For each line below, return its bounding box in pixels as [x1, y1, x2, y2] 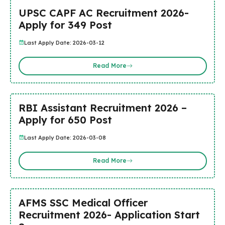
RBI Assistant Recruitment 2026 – [18, 101, 187, 114]
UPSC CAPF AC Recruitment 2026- [18, 6, 189, 19]
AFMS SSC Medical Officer [18, 196, 148, 209]
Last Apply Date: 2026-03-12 [24, 39, 104, 46]
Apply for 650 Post [18, 113, 112, 126]
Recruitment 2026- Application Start [18, 208, 200, 221]
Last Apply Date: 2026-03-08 [24, 134, 106, 141]
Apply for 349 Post [18, 18, 112, 31]
